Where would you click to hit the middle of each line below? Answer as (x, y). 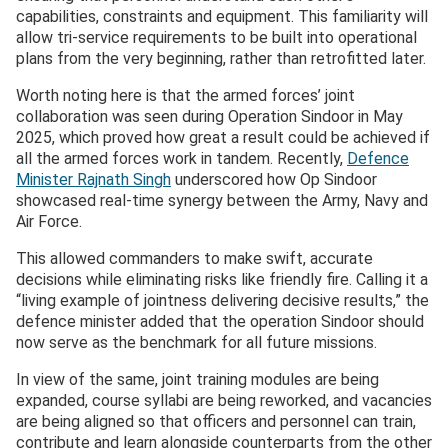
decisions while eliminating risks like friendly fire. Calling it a (222, 280)
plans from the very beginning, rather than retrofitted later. (221, 59)
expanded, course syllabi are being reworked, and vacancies (224, 401)
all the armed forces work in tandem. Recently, (181, 159)
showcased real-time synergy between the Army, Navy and (222, 201)
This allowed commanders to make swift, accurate (194, 259)
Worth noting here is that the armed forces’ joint (185, 96)
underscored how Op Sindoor (274, 180)
